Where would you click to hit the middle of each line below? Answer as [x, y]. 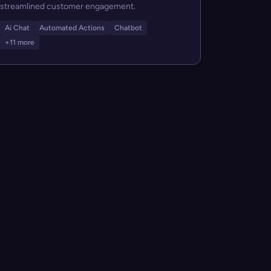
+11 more [19, 42]
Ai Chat [17, 28]
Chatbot [128, 28]
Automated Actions [72, 28]
